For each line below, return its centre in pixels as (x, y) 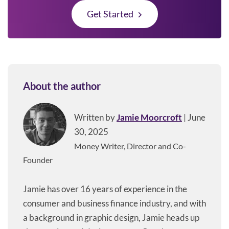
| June (194, 118)
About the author (62, 86)
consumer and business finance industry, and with (114, 203)
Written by (95, 118)
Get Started (111, 14)
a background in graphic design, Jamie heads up (111, 218)
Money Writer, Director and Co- (130, 146)
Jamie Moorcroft (149, 118)
